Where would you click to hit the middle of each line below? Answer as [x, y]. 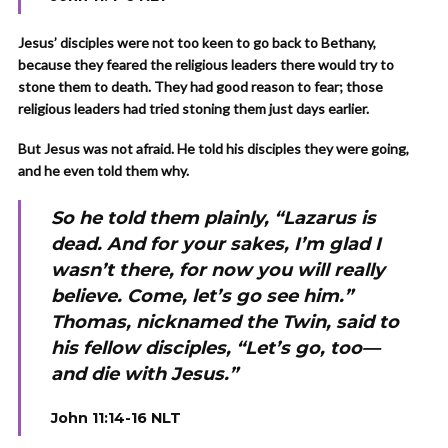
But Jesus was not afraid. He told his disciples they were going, [213, 148]
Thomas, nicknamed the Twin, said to [225, 322]
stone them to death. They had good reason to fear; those [200, 86]
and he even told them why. [105, 170]
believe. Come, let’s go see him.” [202, 296]
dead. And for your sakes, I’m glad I [216, 244]
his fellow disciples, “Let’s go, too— [215, 348]
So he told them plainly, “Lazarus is [213, 218]
